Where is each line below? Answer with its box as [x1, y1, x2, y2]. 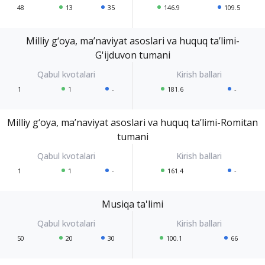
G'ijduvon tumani [95, 48, 170, 62]
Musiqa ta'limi [102, 197, 163, 211]
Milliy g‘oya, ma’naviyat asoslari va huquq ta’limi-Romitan [7, 115, 258, 129]
